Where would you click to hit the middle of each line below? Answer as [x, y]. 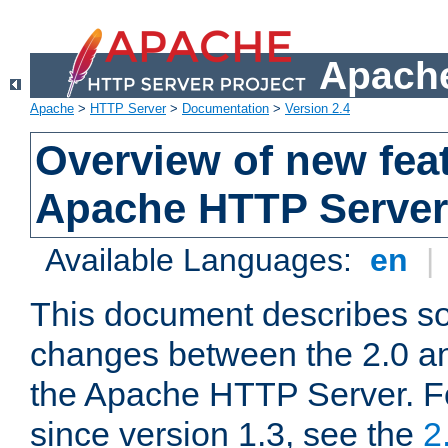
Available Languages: [203, 260]
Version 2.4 [317, 109]
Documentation [225, 109]
